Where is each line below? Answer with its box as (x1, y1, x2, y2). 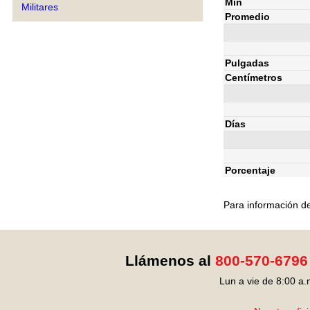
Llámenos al (125, 253, 215, 268)
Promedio (225, 10, 270, 22)
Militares (21, 1, 58, 12)
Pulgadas (225, 57, 269, 69)
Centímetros (225, 71, 282, 83)
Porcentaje (225, 164, 275, 176)
